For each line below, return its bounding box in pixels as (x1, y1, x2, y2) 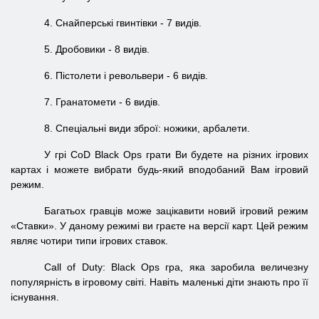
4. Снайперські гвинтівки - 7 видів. (44, 17, 202, 28)
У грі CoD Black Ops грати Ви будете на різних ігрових (44, 149, 308, 160)
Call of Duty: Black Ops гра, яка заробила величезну (44, 261, 308, 273)
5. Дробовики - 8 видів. (44, 43, 150, 55)
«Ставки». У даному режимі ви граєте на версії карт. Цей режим (11, 220, 308, 231)
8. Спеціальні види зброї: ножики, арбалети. (44, 122, 251, 134)
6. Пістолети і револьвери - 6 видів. (44, 70, 209, 81)
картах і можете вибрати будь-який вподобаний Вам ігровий (11, 164, 308, 175)
